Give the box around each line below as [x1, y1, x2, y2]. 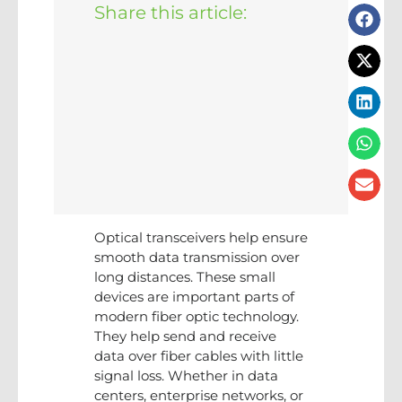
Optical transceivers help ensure [94, 228, 308, 246]
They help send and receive [94, 327, 276, 345]
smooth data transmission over [94, 248, 300, 266]
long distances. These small [94, 267, 275, 285]
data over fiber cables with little [94, 346, 303, 364]
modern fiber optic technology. [94, 307, 299, 325]
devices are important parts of [94, 287, 294, 305]
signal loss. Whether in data [94, 366, 278, 384]
